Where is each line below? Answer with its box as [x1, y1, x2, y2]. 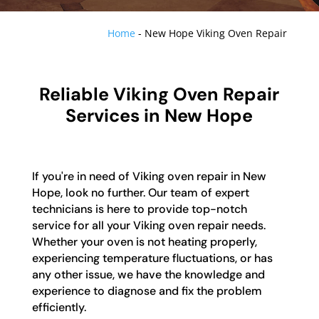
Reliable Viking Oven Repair [39, 83, 280, 107]
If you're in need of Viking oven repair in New [31, 169, 266, 184]
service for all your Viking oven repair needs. [31, 218, 266, 234]
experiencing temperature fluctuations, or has [31, 251, 273, 266]
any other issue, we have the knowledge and [31, 267, 265, 283]
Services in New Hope [66, 104, 253, 128]
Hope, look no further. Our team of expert [31, 185, 249, 201]
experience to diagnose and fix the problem [31, 283, 262, 299]
